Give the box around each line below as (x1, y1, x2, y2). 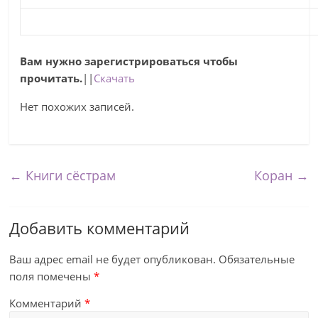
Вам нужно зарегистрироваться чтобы (20, 54, 238, 68)
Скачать (94, 71, 136, 85)
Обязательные (219, 252, 295, 266)
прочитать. (20, 71, 83, 85)
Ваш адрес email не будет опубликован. (9, 252, 216, 266)
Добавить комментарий (9, 217, 190, 238)
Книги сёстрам (22, 167, 116, 184)
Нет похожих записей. (20, 99, 135, 114)
